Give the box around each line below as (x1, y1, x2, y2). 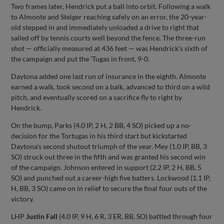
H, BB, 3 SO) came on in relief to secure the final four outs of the (11, 183, 207, 192)
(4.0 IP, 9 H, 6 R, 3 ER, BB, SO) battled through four (57, 211, 213, 220)
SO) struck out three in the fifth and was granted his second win (11, 152, 206, 161)
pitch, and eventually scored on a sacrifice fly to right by (11, 92, 182, 101)
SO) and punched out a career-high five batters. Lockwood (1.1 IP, (11, 173, 211, 182)
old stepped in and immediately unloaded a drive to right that (11, 22, 199, 31)
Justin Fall (26, 211, 58, 220)
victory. (11, 194, 34, 203)
